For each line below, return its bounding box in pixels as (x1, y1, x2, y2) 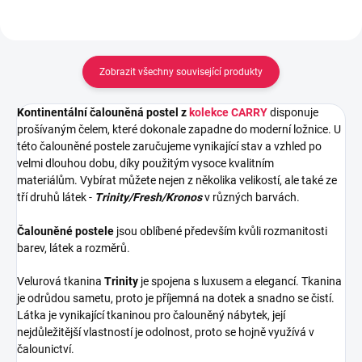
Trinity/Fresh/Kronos (95, 190, 202, 204)
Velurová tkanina (17, 274, 104, 288)
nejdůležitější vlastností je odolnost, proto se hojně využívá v (17, 325, 314, 339)
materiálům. (17, 173, 80, 187)
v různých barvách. (202, 190, 300, 204)
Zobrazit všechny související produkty (99, 65, 263, 78)
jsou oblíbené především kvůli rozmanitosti (116, 224, 327, 238)
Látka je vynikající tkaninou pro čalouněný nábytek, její (17, 308, 285, 322)
